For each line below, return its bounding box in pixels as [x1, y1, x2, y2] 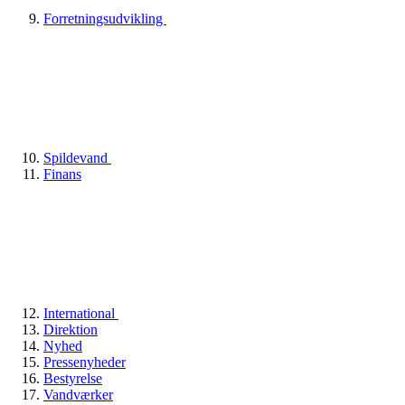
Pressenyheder [43, 353, 126, 370]
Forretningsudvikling [43, 10, 166, 26]
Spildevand [43, 149, 111, 165]
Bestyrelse [43, 370, 102, 386]
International [43, 305, 118, 321]
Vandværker [43, 386, 113, 402]
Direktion [43, 321, 98, 337]
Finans [43, 165, 81, 182]
